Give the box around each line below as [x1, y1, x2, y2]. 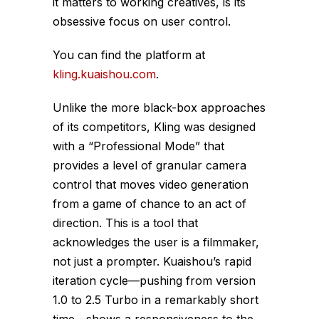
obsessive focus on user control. [53, 14, 231, 28]
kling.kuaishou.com [53, 66, 156, 81]
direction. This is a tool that [53, 215, 198, 230]
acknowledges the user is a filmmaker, [53, 234, 259, 249]
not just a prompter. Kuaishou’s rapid [53, 253, 251, 268]
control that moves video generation [53, 177, 249, 192]
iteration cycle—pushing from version [53, 273, 256, 288]
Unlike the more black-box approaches [53, 100, 266, 115]
